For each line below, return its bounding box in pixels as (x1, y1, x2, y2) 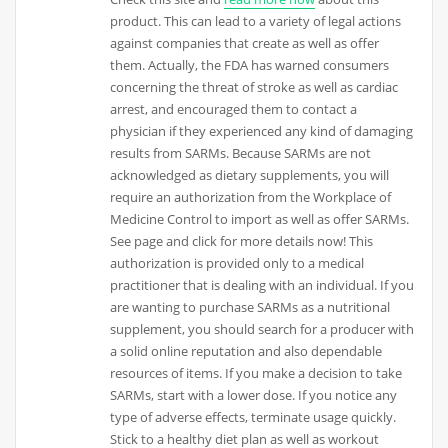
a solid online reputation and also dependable (110, 342, 383, 361)
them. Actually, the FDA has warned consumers (110, 56, 390, 75)
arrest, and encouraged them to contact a (110, 100, 358, 119)
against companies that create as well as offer (110, 34, 380, 53)
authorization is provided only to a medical (110, 254, 365, 273)
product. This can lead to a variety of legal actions (110, 12, 402, 31)
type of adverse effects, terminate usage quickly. (110, 408, 397, 427)
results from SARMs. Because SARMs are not (110, 144, 372, 163)
